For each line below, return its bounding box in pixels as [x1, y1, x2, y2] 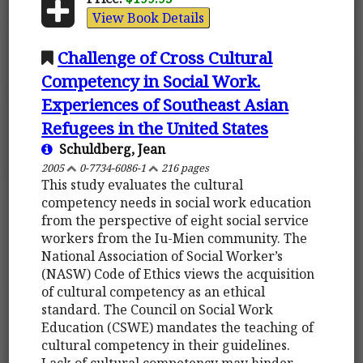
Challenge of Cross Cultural [58, 45, 273, 69]
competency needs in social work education [41, 193, 312, 211]
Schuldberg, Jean [53, 139, 166, 158]
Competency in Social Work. [41, 69, 261, 92]
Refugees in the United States [41, 116, 269, 139]
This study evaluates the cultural [41, 175, 244, 194]
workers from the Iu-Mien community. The [41, 228, 308, 247]
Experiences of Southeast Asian [41, 92, 289, 116]
